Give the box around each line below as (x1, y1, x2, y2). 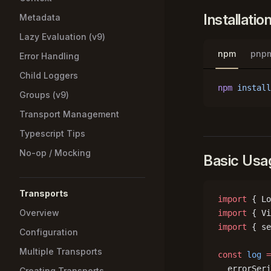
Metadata (19, 12, 60, 22)
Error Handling (19, 51, 79, 61)
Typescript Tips (19, 128, 85, 139)
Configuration (19, 227, 78, 237)
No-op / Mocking (19, 148, 91, 158)
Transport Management (19, 109, 119, 119)
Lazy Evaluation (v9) (19, 31, 105, 42)
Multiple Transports (19, 246, 102, 256)
